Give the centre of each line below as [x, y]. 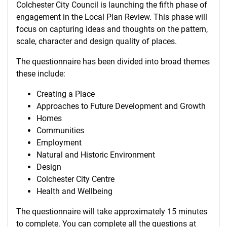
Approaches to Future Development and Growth [122, 106]
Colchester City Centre [77, 179]
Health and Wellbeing [75, 191]
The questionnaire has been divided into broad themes [113, 62]
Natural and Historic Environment [97, 155]
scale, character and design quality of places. [98, 41]
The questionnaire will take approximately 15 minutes [112, 212]
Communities [61, 130]
